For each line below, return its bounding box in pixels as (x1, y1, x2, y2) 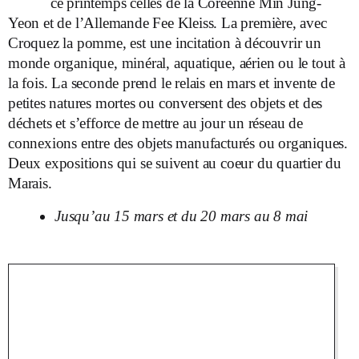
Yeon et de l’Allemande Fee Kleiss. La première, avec (8, 14, 327, 31)
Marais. (8, 175, 52, 192)
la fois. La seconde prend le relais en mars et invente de (8, 75, 335, 91)
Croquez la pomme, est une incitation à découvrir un (8, 34, 321, 51)
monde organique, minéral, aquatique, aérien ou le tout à (8, 54, 345, 71)
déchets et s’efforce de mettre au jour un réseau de (8, 115, 303, 131)
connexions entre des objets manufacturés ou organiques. (8, 135, 348, 151)
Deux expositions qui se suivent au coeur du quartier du (8, 155, 341, 171)
